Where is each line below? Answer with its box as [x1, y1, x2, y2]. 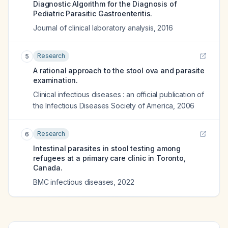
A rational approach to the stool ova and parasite [33, 66, 205, 75]
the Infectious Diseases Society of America [33, 101, 174, 110]
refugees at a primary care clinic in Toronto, [33, 154, 186, 162]
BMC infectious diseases [33, 178, 114, 186]
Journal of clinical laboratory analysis [33, 23, 154, 32]
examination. [33, 76, 78, 84]
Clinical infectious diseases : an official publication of [33, 90, 204, 99]
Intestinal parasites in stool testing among [33, 144, 181, 153]
